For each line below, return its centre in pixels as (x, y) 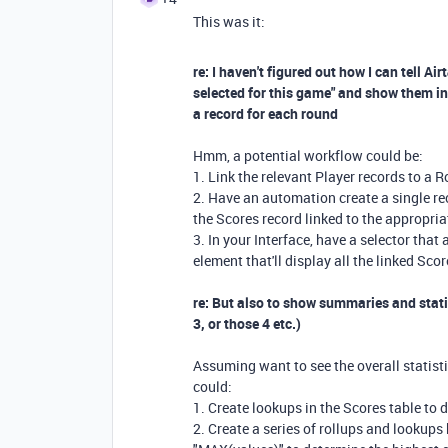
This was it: (229, 21)
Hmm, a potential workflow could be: (308, 155)
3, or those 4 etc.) (247, 323)
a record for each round (265, 113)
